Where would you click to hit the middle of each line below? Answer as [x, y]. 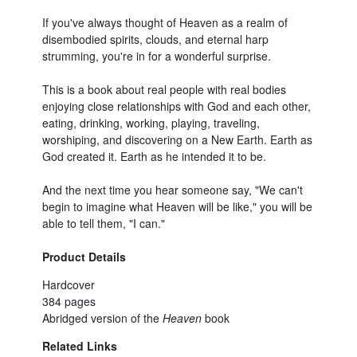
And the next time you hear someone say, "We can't [173, 190]
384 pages [69, 301]
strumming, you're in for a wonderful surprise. [157, 56]
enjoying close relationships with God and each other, [177, 106]
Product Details [84, 257]
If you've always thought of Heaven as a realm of [165, 22]
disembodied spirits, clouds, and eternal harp [155, 39]
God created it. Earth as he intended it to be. [154, 156]
